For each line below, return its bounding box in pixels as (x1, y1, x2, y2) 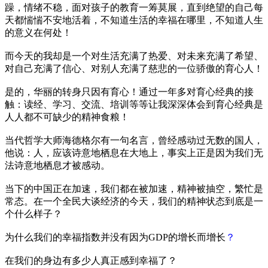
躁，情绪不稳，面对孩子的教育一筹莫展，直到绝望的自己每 (5, 2, 263, 13)
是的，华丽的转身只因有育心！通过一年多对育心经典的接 (5, 86, 254, 97)
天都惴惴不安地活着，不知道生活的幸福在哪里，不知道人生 (5, 14, 263, 25)
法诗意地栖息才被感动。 (5, 160, 110, 170)
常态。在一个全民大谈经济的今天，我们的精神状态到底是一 (5, 196, 263, 206)
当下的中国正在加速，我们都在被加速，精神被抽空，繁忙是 (5, 183, 263, 194)
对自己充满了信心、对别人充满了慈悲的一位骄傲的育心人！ (5, 63, 263, 74)
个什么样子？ (5, 208, 62, 219)
